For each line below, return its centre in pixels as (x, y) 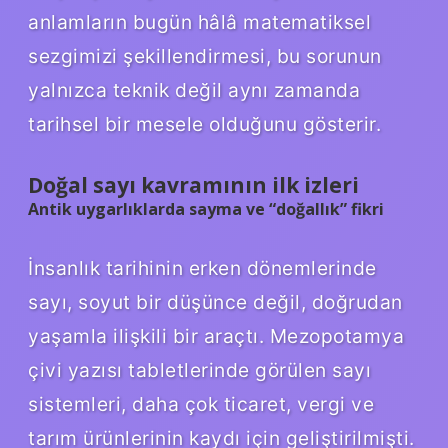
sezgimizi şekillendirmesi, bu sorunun (205, 55)
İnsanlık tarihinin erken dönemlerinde (202, 267)
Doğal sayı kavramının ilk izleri (193, 184)
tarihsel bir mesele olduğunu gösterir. (204, 123)
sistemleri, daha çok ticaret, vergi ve (201, 403)
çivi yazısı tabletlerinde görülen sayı (199, 369)
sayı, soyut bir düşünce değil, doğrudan (215, 301)
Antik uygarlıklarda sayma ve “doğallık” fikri (206, 208)
